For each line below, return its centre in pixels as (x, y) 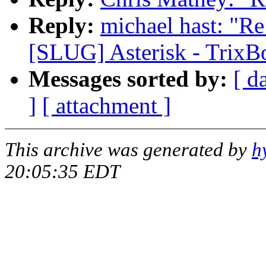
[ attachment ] (107, 106)
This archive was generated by (128, 150)
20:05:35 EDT (62, 172)
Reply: (61, 26)
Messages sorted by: (128, 79)
